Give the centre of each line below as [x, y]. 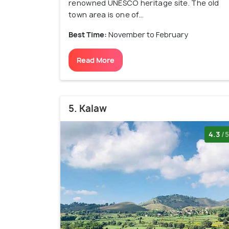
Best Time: [88, 35]
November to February [148, 35]
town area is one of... [106, 15]
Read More [96, 60]
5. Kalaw [88, 109]
